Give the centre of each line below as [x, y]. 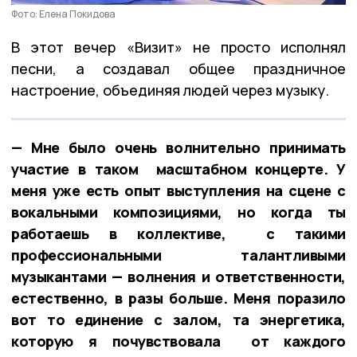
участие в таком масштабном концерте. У [178, 169]
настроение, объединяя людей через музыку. [170, 90]
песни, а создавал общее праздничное [178, 68]
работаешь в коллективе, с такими [178, 233]
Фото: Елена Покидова [63, 14]
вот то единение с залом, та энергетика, [178, 319]
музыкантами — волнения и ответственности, [178, 276]
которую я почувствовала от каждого [178, 341]
